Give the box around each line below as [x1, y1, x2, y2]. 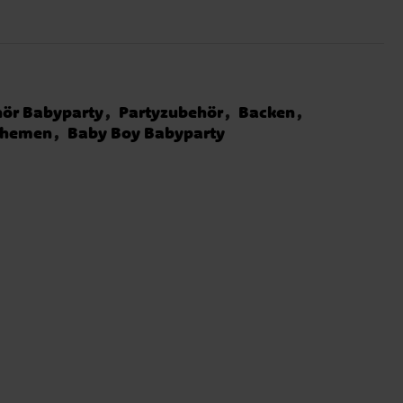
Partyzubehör [119, 102, 224, 123]
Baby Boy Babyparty [67, 122, 226, 144]
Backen [238, 102, 296, 123]
